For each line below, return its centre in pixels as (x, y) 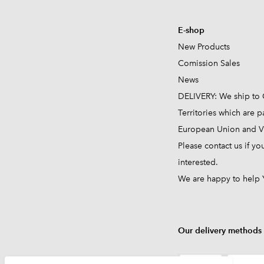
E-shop (191, 31)
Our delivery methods (220, 231)
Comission (198, 64)
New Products (204, 47)
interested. (199, 163)
